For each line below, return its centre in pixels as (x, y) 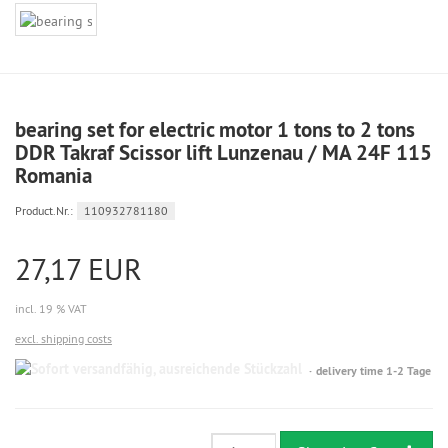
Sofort (316, 367)
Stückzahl (326, 421)
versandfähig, (335, 385)
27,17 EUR (78, 269)
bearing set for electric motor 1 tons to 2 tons (215, 129)
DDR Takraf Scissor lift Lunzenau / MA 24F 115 (223, 152)
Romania (53, 175)
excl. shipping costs (63, 338)
